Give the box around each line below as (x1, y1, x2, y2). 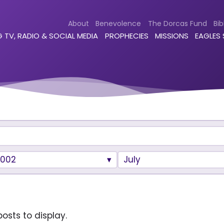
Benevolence (95, 18, 141, 28)
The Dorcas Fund (147, 18, 207, 28)
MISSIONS (155, 30, 188, 41)
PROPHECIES (104, 30, 148, 41)
